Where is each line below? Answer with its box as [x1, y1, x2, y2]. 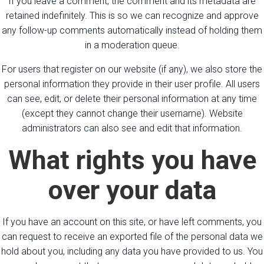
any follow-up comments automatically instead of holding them [2, 24, 262, 36]
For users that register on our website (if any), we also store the [2, 63, 262, 75]
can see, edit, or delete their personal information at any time [7, 93, 257, 104]
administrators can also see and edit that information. [22, 122, 242, 134]
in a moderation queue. [84, 39, 180, 51]
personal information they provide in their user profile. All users [4, 78, 260, 90]
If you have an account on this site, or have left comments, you [2, 216, 262, 227]
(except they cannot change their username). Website [21, 107, 243, 119]
